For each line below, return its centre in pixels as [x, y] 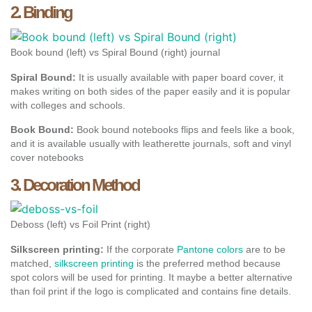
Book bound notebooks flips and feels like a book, [184, 129]
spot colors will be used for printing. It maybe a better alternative [151, 278]
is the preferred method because [207, 264]
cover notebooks [47, 157]
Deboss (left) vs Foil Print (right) [80, 225]
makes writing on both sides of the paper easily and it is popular [150, 91]
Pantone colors [210, 250]
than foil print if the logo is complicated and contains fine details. [151, 291]
